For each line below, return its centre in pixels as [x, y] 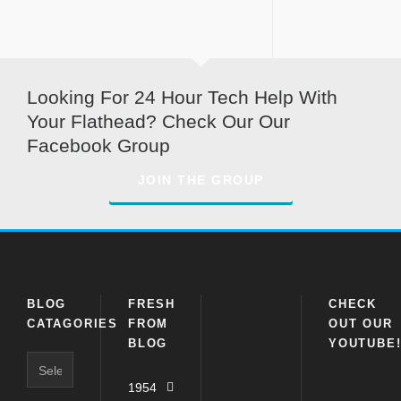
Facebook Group [98, 145]
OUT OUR [361, 324]
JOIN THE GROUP [200, 180]
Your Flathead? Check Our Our [158, 121]
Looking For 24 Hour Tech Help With [182, 97]
